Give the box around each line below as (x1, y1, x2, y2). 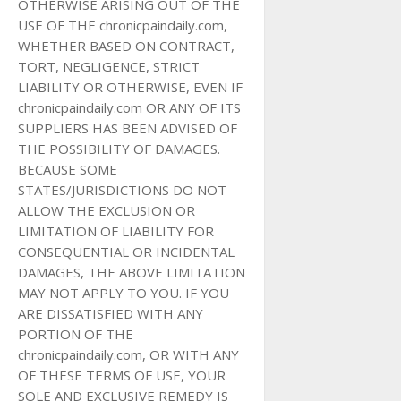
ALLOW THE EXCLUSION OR (18, 201, 195, 219)
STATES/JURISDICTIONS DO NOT (18, 181, 226, 199)
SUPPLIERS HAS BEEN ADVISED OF (18, 119, 237, 137)
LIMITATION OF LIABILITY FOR (18, 222, 214, 240)
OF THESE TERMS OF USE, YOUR (18, 366, 226, 384)
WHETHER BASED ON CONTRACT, (18, 37, 235, 55)
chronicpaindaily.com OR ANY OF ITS (18, 98, 241, 116)
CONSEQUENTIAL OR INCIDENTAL (18, 243, 235, 260)
